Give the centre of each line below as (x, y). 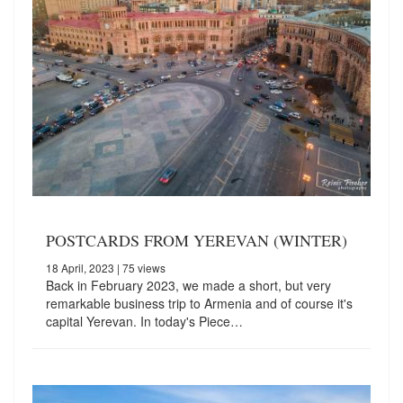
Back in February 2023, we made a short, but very (188, 285)
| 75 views (140, 267)
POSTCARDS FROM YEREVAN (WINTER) (197, 240)
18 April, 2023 (80, 267)
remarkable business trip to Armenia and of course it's (199, 303)
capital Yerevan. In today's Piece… (144, 321)
